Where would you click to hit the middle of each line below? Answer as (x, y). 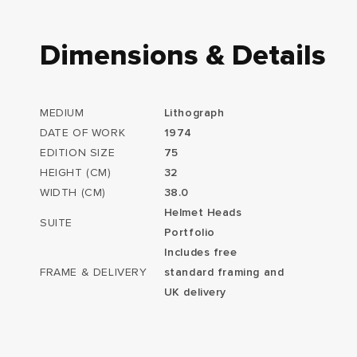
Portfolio (189, 233)
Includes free (200, 253)
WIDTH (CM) (73, 193)
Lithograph (194, 114)
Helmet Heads (203, 213)
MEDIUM (62, 114)
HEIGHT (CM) (76, 173)
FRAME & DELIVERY (94, 273)
